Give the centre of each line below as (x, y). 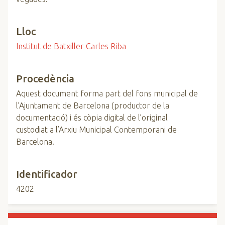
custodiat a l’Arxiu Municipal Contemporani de (96, 130)
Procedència (45, 79)
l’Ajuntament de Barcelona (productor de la (93, 105)
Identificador (47, 174)
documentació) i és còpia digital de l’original (92, 118)
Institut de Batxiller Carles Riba (71, 46)
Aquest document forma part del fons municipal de (107, 93)
